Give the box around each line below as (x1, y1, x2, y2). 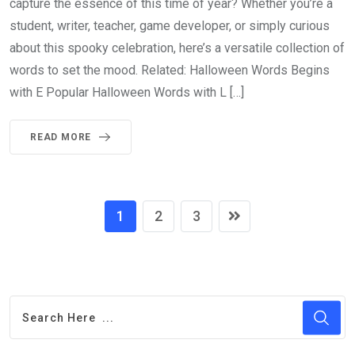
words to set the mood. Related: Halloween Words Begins (10, 63, 330, 78)
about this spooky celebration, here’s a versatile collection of (10, 40, 345, 56)
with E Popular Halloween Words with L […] (10, 85, 244, 101)
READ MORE (30, 132, 92, 143)
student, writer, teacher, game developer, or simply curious (10, 18, 330, 34)
